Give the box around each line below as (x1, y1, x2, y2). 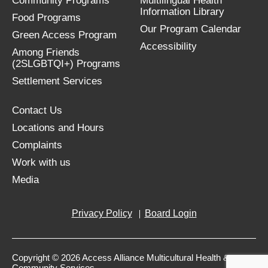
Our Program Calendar (140, 23, 241, 35)
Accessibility (140, 41, 197, 52)
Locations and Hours (12, 122, 104, 133)
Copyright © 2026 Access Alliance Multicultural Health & (12, 252, 229, 263)
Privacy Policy (71, 208, 132, 218)
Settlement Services (12, 75, 102, 87)
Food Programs (12, 12, 81, 23)
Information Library (140, 6, 224, 17)
